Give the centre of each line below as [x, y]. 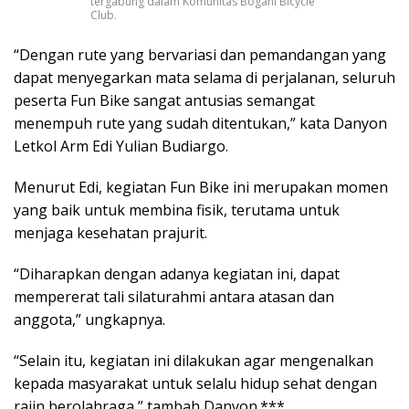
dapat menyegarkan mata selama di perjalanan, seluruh [204, 78]
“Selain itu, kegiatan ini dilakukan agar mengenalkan [194, 361]
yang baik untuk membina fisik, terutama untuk [177, 210]
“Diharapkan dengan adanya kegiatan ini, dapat [177, 274]
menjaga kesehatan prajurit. [110, 233]
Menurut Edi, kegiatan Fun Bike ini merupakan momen [201, 188]
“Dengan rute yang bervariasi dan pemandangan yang [200, 55]
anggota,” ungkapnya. [89, 320]
